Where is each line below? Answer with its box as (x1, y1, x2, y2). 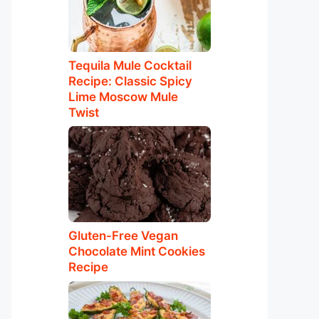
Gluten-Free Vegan (68, 229, 178, 243)
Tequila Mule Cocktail (68, 58, 192, 73)
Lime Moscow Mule (68, 89, 178, 104)
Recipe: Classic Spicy (68, 73, 192, 88)
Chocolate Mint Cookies (68, 244, 205, 258)
